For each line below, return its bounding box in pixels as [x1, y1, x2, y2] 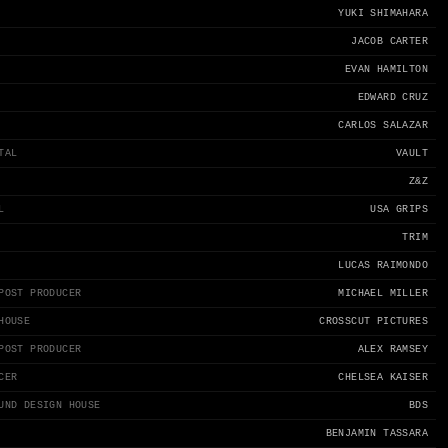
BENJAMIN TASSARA [325, 428, 428, 439]
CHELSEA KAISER [338, 372, 428, 383]
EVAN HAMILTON [344, 64, 428, 75]
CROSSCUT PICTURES [319, 316, 428, 327]
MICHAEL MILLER [338, 288, 428, 299]
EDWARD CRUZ [357, 92, 428, 103]
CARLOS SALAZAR [338, 120, 428, 131]
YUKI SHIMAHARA [338, 8, 428, 19]
